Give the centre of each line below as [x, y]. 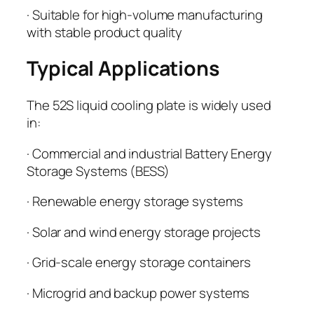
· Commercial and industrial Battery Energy [149, 153]
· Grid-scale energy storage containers [139, 262]
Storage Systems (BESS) [98, 171]
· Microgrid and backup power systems [138, 293]
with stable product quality [105, 32]
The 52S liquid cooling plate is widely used [149, 105]
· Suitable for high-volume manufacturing [145, 14]
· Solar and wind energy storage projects [144, 232]
